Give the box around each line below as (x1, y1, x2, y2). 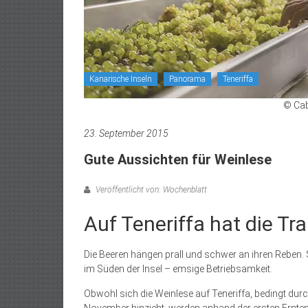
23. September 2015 (84, 128, 168, 139)
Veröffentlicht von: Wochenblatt (93, 185, 207, 195)
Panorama (169, 74, 206, 84)
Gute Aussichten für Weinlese (84, 151, 272, 168)
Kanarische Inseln (89, 74, 152, 84)
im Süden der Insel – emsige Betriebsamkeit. (84, 263, 272, 274)
